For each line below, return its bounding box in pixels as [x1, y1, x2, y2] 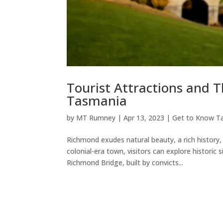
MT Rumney [76, 112, 116, 122]
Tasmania [67, 91, 127, 110]
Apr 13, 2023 [123, 112, 165, 122]
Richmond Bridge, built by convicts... [67, 157, 184, 167]
